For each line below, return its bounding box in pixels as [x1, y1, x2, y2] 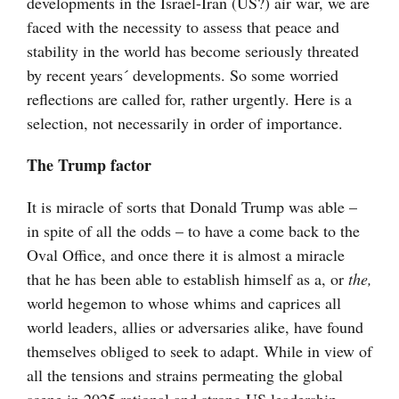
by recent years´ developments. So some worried [27, 64, 338, 86]
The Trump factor [27, 153, 151, 177]
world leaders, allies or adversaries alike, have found [27, 316, 363, 338]
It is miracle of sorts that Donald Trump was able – [27, 196, 357, 218]
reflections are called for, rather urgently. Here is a [27, 88, 352, 110]
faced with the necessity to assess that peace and [27, 16, 339, 38]
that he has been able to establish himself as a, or [27, 268, 348, 290]
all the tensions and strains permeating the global [27, 364, 343, 387]
